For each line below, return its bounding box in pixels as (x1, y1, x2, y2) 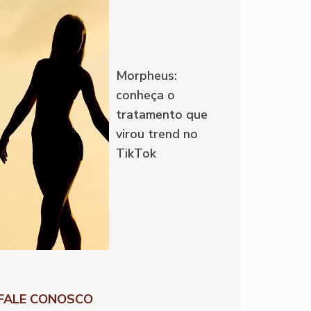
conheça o (116, 87, 176, 104)
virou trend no (116, 126, 199, 143)
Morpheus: (116, 67, 178, 85)
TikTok (116, 145, 157, 162)
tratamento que (116, 106, 208, 124)
